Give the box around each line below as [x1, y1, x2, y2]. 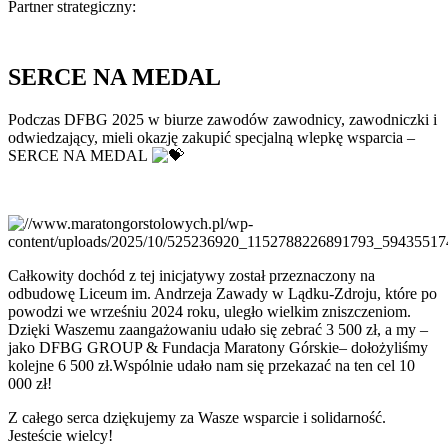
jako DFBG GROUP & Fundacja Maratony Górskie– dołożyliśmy [8, 338, 428, 356]
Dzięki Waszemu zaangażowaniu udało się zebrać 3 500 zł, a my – [8, 320, 428, 338]
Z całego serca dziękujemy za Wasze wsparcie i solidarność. [8, 408, 386, 426]
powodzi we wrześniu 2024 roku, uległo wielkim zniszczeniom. [8, 302, 411, 320]
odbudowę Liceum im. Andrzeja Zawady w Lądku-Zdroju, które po [8, 284, 437, 302]
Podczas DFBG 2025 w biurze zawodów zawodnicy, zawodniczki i [8, 110, 437, 128]
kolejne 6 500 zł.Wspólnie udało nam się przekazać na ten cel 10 [8, 356, 415, 374]
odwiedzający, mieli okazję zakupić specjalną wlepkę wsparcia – [8, 128, 415, 146]
